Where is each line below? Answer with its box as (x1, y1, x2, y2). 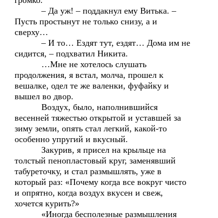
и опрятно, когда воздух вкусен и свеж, (15, 188, 163, 198)
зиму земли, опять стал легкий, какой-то (15, 124, 167, 133)
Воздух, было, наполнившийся (15, 102, 158, 112)
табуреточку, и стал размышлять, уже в (15, 166, 162, 176)
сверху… (15, 27, 48, 37)
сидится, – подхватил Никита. (15, 49, 128, 58)
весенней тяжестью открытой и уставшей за (15, 113, 181, 123)
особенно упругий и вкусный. (15, 134, 128, 144)
